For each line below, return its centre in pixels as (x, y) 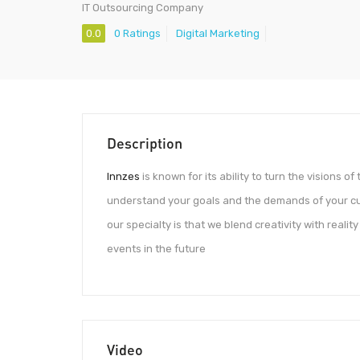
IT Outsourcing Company (143, 8)
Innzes (123, 176)
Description (145, 143)
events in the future (156, 249)
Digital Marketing (218, 34)
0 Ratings (137, 34)
